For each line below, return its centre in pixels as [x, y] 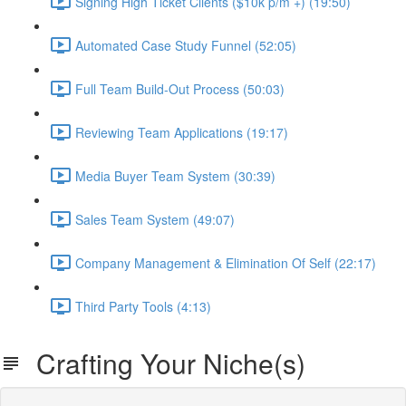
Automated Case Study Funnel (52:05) [186, 45]
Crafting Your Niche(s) [164, 363]
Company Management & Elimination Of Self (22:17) [226, 262]
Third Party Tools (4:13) [143, 306]
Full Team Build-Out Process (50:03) [180, 88]
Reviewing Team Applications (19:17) [182, 132]
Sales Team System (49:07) [155, 219]
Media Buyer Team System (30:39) [175, 175]
